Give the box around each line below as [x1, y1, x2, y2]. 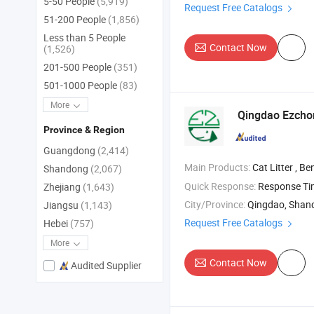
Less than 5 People [43, 31, 125, 45]
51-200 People [43, 13, 108, 27]
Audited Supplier [71, 259, 142, 273]
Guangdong [43, 144, 97, 158]
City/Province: [184, 198, 245, 212]
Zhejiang [43, 180, 83, 194]
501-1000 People [43, 78, 119, 93]
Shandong [43, 162, 90, 176]
